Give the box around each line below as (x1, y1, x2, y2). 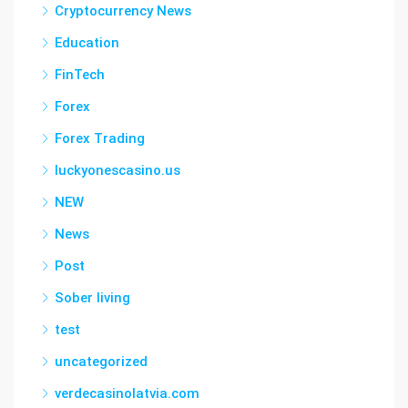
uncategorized (55, 353, 148, 370)
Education (55, 35, 119, 51)
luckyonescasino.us (55, 162, 180, 178)
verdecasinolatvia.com (55, 385, 199, 402)
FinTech (55, 66, 105, 83)
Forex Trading (55, 130, 145, 147)
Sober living (55, 290, 130, 306)
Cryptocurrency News (55, 3, 191, 19)
